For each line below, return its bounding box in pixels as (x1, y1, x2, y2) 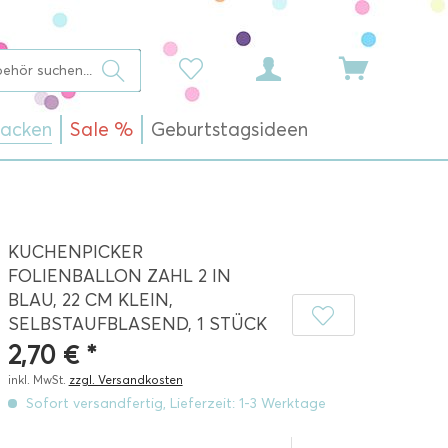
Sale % (70, 118, 133, 141)
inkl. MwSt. (7, 372, 69, 387)
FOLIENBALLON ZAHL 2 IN (7, 265, 231, 287)
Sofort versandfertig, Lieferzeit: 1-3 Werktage (21, 395, 326, 412)
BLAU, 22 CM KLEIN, (7, 289, 173, 311)
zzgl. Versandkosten (68, 372, 183, 387)
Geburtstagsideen (151, 118, 308, 141)
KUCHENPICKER (7, 241, 143, 263)
